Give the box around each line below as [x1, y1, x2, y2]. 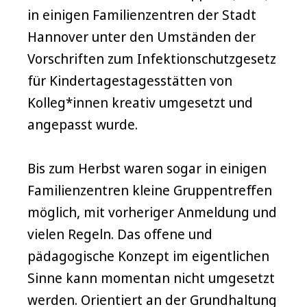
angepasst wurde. [27, 115, 138, 134]
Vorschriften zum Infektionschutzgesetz [27, 49, 276, 69]
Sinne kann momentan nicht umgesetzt [27, 269, 275, 288]
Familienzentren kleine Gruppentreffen [27, 181, 272, 200]
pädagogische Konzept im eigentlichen [27, 247, 269, 266]
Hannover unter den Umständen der [27, 27, 256, 47]
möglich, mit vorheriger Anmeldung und [27, 203, 277, 222]
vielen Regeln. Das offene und [27, 225, 212, 244]
